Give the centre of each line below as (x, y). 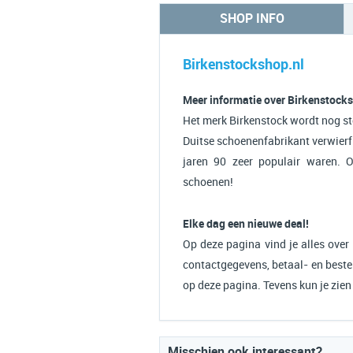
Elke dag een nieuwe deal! (246, 224)
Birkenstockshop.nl (243, 64)
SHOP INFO (252, 19)
